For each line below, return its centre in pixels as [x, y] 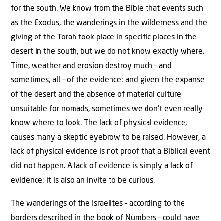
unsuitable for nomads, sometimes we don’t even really [107, 109]
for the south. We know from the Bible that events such [107, 9]
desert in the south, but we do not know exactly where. [108, 52]
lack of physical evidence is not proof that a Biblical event [110, 152]
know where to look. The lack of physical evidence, [99, 124]
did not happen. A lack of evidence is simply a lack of [102, 166]
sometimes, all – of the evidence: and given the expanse [108, 81]
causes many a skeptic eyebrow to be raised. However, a [108, 138]
